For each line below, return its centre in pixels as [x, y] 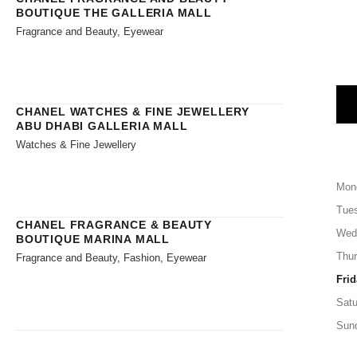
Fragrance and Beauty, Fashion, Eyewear [111, 257]
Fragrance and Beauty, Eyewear [90, 31]
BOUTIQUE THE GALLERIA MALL [114, 12]
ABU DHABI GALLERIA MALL [102, 126]
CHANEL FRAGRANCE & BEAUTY [114, 224]
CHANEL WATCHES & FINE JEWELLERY [133, 111]
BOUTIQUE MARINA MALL [93, 239]
